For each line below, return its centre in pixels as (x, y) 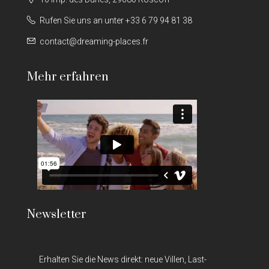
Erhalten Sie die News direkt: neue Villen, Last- (123, 259)
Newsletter (57, 214)
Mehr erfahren (68, 77)
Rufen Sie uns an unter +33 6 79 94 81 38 (116, 20)
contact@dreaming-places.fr (94, 41)
